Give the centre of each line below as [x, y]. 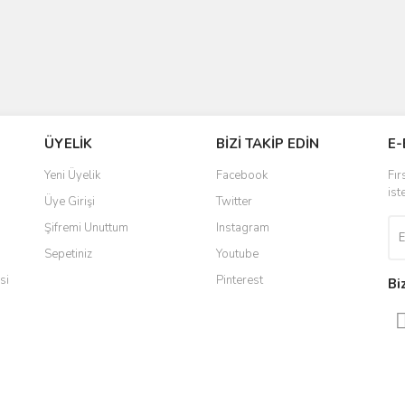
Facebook [242, 175]
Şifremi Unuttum [86, 228]
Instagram [243, 228]
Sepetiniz [68, 254]
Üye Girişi [70, 202]
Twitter [234, 202]
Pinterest [240, 280]
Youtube [237, 254]
